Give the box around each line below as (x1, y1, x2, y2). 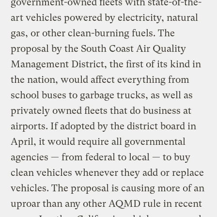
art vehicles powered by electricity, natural (11, 12, 199, 23)
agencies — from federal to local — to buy (11, 151, 191, 163)
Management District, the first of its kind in (11, 58, 201, 70)
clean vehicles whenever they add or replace (11, 167, 204, 178)
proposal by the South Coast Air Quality (11, 43, 186, 54)
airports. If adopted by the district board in (11, 120, 197, 132)
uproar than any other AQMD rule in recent (11, 198, 202, 209)
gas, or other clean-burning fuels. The (11, 27, 175, 39)
